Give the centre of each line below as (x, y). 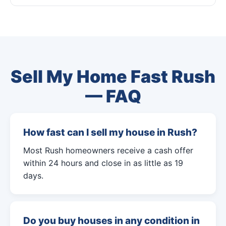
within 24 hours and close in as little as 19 (103, 163)
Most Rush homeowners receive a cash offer (108, 150)
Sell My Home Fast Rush (113, 76)
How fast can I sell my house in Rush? (110, 132)
